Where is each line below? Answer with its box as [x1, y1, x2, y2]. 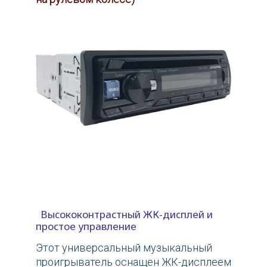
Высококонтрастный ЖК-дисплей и [36, 207, 213, 222]
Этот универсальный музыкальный [36, 241, 212, 254]
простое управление [36, 219, 136, 234]
